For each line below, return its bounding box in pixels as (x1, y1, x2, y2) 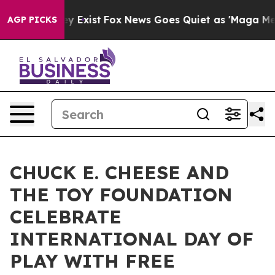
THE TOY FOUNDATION (10, 183, 233, 206)
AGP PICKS (7, 14, 57, 25)
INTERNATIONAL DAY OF (10, 227, 254, 250)
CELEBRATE (10, 205, 122, 228)
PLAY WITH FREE (10, 249, 175, 273)
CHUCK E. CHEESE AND (10, 161, 229, 184)
